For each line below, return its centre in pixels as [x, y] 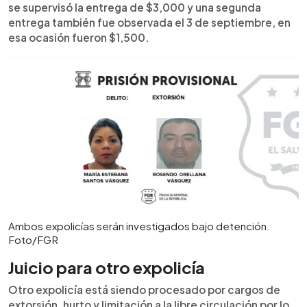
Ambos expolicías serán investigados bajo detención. [139, 226]
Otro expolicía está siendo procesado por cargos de [144, 290]
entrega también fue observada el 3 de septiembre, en [149, 22]
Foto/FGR [33, 240]
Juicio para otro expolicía [107, 267]
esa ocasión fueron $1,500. [79, 37]
